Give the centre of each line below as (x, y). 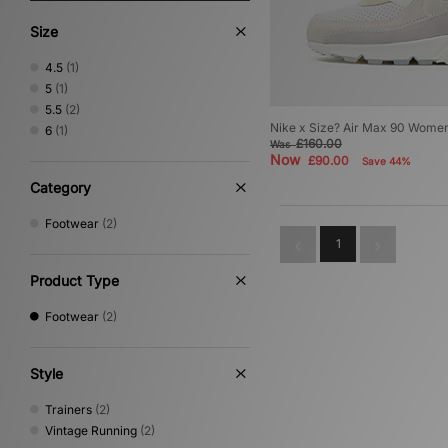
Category (60, 187)
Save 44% (386, 161)
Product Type (74, 280)
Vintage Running (91, 430)
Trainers (68, 409)
